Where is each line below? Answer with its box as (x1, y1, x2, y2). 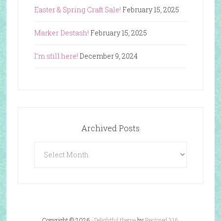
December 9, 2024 (79, 51, 138, 61)
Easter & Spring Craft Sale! (34, 4, 121, 14)
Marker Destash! (34, 28, 89, 37)
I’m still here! (34, 51, 78, 61)
